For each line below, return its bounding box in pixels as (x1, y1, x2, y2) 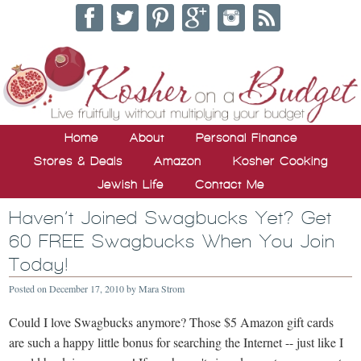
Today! (9, 254, 69, 275)
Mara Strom (139, 281, 185, 295)
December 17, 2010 (49, 281, 125, 295)
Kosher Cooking (232, 154, 328, 168)
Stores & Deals (33, 154, 122, 168)
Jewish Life (97, 177, 164, 191)
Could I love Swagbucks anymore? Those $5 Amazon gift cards (9, 313, 334, 330)
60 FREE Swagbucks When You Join (9, 230, 336, 251)
